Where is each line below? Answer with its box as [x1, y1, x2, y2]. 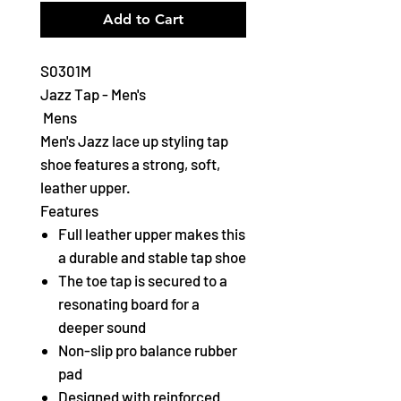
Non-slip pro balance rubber [58, 341, 237, 359]
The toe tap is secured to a [58, 271, 227, 289]
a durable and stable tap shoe [58, 248, 246, 266]
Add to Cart [103, 11, 183, 28]
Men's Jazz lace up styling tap [40, 132, 228, 149]
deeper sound [58, 318, 146, 336]
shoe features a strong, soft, [40, 155, 220, 173]
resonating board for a [58, 294, 200, 312]
